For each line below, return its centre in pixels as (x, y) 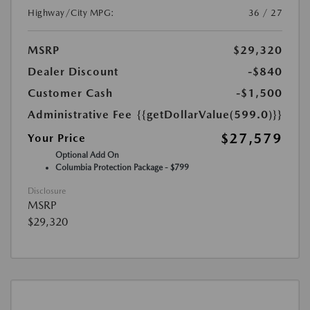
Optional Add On (87, 155)
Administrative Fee (80, 114)
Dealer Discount (73, 71)
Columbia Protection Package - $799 (122, 167)
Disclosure (47, 191)
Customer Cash (70, 93)
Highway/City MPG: (71, 12)
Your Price (57, 138)
